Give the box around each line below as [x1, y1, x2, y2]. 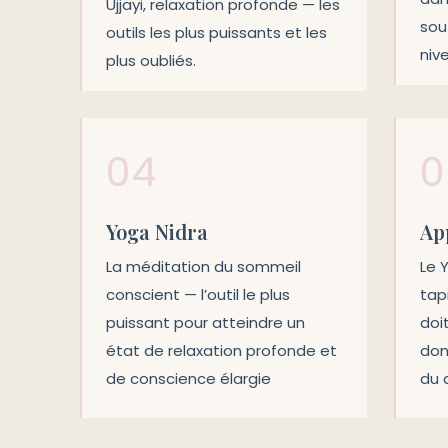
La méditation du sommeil [106, 256, 301, 278]
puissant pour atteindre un [106, 312, 305, 334]
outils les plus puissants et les [106, 22, 327, 43]
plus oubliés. [106, 50, 196, 71]
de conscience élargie [106, 368, 271, 390]
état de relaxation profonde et [106, 340, 337, 362]
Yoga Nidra [106, 218, 208, 246]
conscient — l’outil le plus [106, 284, 290, 306]
